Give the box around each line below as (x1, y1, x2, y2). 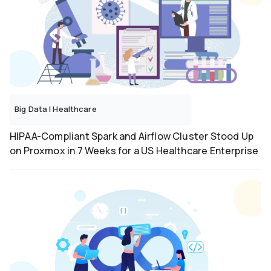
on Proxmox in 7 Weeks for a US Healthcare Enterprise (10, 144, 259, 158)
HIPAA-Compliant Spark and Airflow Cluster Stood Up (10, 129, 253, 143)
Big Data (15, 103, 50, 115)
